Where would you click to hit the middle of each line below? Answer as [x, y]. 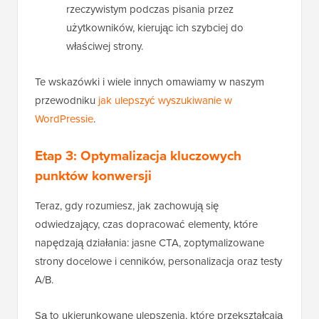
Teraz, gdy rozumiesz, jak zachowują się [127, 205]
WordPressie [64, 118]
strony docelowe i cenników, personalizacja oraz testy [158, 261]
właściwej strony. [105, 46]
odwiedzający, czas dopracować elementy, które [146, 224]
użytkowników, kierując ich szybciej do [155, 27]
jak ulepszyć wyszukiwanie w [165, 100]
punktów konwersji [93, 175]
